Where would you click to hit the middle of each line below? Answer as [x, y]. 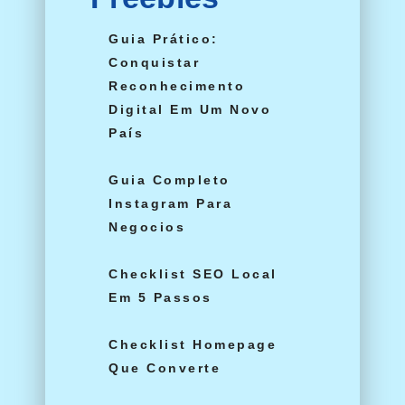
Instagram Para [170, 203]
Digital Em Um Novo [190, 109]
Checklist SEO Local [193, 274]
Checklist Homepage [193, 344]
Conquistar [154, 62]
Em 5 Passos [160, 297]
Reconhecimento [177, 86]
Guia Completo [170, 180]
